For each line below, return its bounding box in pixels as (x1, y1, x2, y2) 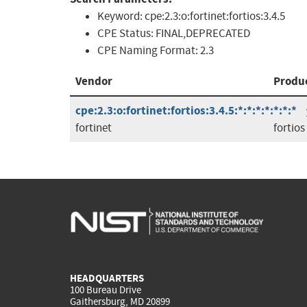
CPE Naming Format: (97, 43, 200, 58)
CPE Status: (97, 26, 156, 41)
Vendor (75, 73, 112, 90)
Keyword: (97, 9, 145, 24)
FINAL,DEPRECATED (156, 26, 250, 41)
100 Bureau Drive (70, 282, 141, 297)
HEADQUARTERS (70, 271, 144, 285)
